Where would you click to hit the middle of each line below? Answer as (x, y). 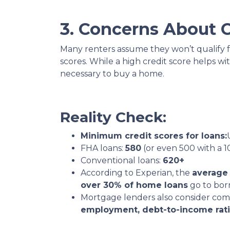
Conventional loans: (122, 160)
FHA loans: (103, 148)
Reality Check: (113, 117)
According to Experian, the (136, 173)
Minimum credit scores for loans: (154, 136)
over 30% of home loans (134, 185)
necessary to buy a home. (112, 74)
